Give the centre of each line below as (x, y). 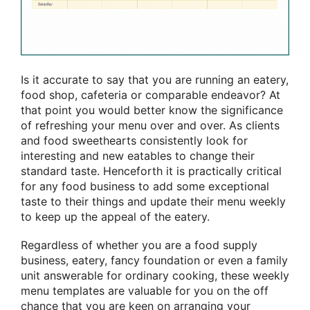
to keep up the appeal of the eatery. (115, 216)
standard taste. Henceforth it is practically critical (151, 171)
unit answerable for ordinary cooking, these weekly (155, 276)
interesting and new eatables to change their (138, 155)
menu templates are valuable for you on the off (145, 291)
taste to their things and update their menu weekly (153, 201)
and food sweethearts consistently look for (134, 140)
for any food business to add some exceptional (145, 186)
